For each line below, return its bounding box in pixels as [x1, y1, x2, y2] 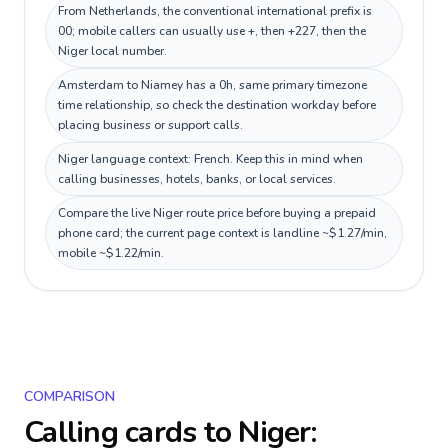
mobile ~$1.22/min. [58, 245, 164, 261]
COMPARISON [24, 387, 115, 406]
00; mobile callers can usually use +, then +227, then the [58, 23, 366, 39]
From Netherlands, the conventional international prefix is [58, 3, 372, 19]
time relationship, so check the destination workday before [58, 97, 376, 113]
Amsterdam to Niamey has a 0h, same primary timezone [58, 77, 367, 93]
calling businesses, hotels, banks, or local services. [58, 171, 336, 187]
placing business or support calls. [58, 117, 243, 133]
